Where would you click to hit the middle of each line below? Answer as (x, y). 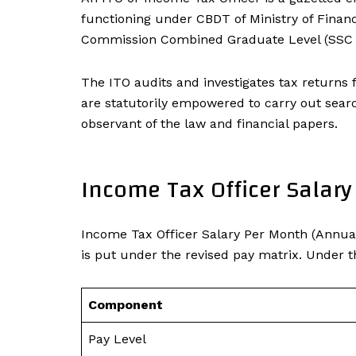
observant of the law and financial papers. (209, 123)
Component (126, 304)
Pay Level (117, 339)
